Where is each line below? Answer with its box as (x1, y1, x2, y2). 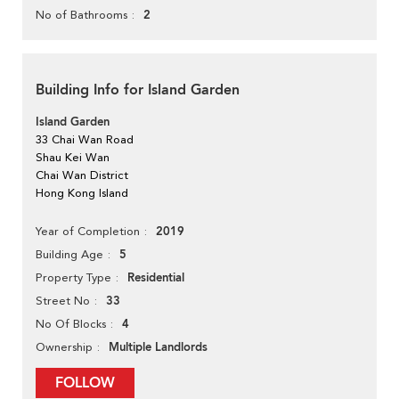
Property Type (36, 271, 111, 285)
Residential (127, 270, 184, 287)
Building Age (36, 248, 103, 262)
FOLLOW (55, 373, 115, 394)
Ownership (36, 340, 93, 354)
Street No (36, 294, 90, 308)
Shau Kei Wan (36, 151, 110, 165)
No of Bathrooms (36, 8, 127, 22)
